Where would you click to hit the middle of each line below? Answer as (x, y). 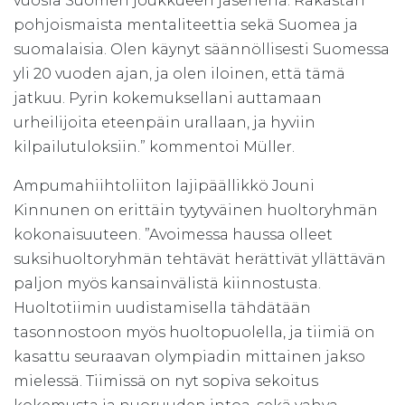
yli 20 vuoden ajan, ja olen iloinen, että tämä (179, 73)
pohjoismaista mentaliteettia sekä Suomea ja (186, 24)
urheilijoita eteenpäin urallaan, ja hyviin (165, 122)
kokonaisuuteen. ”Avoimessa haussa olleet (173, 234)
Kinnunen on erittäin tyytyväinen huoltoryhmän (196, 210)
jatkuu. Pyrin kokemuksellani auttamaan (168, 98)
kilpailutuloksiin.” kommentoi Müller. (154, 146)
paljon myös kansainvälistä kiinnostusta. (167, 283)
